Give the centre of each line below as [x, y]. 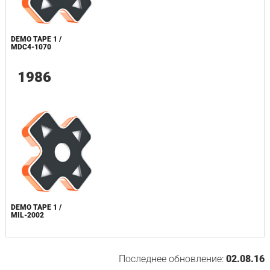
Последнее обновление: [173, 259]
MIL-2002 [27, 215]
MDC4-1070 [31, 47]
